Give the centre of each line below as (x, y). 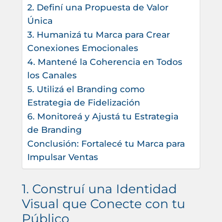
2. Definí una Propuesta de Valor (98, 7)
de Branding (54, 129)
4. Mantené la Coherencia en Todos (105, 61)
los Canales (52, 75)
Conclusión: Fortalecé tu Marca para (106, 143)
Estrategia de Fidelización (83, 102)
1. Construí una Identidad (99, 189)
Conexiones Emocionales (83, 48)
